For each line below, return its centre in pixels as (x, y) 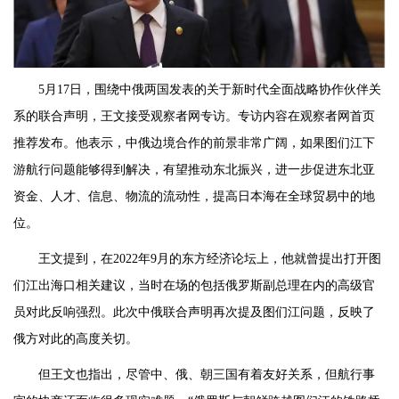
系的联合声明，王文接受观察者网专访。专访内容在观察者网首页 (194, 117)
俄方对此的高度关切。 (76, 339)
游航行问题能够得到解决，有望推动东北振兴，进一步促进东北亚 (194, 170)
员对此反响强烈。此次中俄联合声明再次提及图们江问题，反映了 (194, 313)
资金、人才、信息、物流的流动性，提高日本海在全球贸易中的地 (194, 197)
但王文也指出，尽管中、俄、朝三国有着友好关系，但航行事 (207, 375)
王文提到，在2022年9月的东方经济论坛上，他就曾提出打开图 (210, 259)
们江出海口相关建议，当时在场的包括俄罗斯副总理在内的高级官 (194, 286)
